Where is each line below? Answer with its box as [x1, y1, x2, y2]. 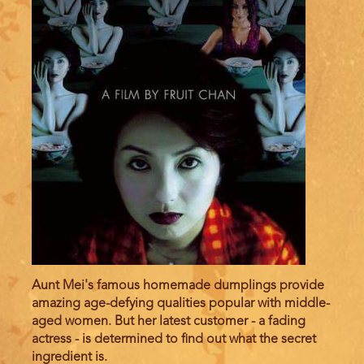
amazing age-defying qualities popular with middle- [32, 297, 330, 311]
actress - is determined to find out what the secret [32, 333, 316, 347]
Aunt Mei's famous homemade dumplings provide [32, 279, 324, 293]
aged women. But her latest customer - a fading [32, 315, 305, 329]
